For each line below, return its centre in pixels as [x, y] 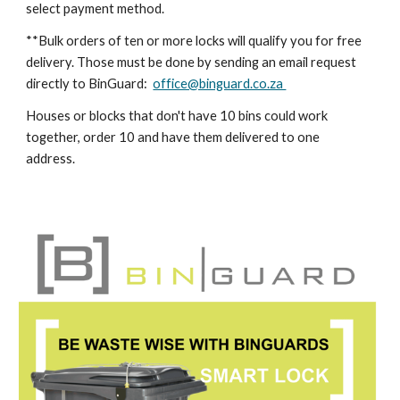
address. [52, 158]
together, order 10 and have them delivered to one [173, 137]
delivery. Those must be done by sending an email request [192, 62]
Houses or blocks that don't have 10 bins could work [177, 116]
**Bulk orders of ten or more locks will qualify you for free [194, 41]
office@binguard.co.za [220, 83]
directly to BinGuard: [90, 83]
